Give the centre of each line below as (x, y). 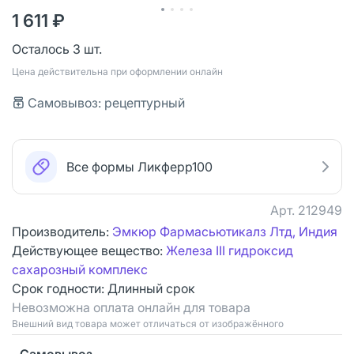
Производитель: (62, 231)
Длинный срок (151, 288)
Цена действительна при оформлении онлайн (117, 71)
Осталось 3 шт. (57, 49)
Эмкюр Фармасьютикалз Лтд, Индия (225, 231)
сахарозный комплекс (80, 269)
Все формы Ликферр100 (139, 166)
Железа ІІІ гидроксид (230, 250)
